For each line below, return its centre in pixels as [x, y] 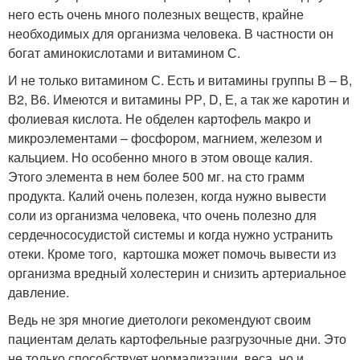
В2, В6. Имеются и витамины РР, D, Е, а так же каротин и [179, 99]
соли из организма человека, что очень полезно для [162, 215]
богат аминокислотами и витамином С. [124, 53]
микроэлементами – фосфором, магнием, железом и [165, 138]
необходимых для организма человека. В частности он [171, 33]
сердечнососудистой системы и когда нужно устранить [170, 234]
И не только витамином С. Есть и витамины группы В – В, [180, 80]
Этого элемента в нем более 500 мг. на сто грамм [156, 176]
